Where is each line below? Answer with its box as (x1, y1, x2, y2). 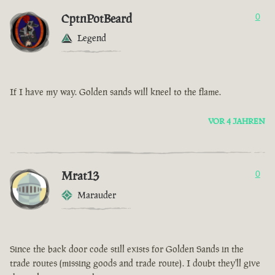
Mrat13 (61, 168, 99, 184)
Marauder (77, 189, 116, 201)
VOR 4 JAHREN (208, 116, 265, 127)
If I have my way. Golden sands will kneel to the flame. (10, 86, 221, 98)
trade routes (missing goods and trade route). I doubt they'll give (10, 257, 260, 269)
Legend (77, 32, 106, 44)
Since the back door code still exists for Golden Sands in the (10, 243, 244, 255)
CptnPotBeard (61, 10, 132, 27)
